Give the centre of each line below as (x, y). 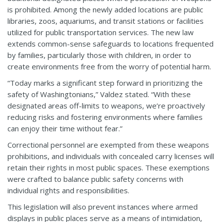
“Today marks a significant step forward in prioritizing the (105, 83)
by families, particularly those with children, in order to (99, 55)
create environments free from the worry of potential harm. (109, 67)
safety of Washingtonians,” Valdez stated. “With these (99, 94)
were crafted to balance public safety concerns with (95, 179)
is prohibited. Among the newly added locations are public (105, 10)
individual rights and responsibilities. (68, 191)
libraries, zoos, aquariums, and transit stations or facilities (106, 21)
